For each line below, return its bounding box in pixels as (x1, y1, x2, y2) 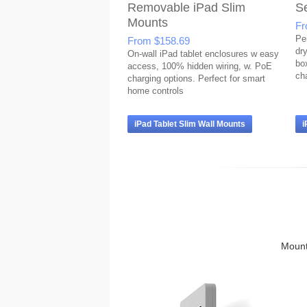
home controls (127, 86, 184, 96)
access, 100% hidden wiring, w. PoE (127, 61, 272, 71)
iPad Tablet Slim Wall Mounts (134, 119, 245, 129)
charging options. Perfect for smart (127, 73, 265, 84)
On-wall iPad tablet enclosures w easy (127, 49, 279, 59)
